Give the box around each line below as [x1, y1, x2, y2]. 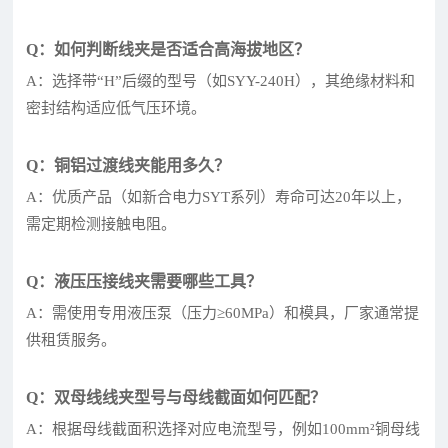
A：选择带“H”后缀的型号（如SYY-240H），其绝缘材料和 [26, 72, 416, 89]
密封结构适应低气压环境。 [26, 99, 207, 116]
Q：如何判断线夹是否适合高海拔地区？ [26, 40, 311, 58]
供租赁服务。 [26, 331, 117, 348]
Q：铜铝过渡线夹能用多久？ [26, 156, 231, 174]
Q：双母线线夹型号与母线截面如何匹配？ [26, 388, 327, 406]
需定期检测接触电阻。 [26, 215, 177, 232]
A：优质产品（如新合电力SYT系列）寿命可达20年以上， [26, 188, 412, 205]
